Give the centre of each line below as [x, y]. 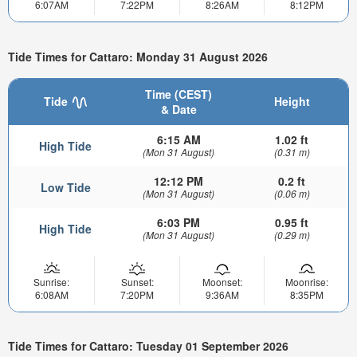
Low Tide [65, 187]
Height [292, 101]
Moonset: [222, 281]
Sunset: [137, 281]
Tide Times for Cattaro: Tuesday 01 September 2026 [148, 346]
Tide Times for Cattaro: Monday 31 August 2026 [138, 57]
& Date [178, 109]
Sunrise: [51, 281]
